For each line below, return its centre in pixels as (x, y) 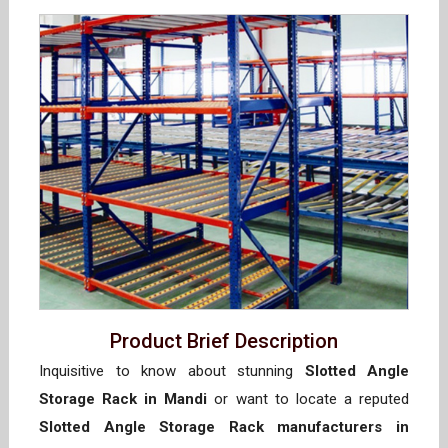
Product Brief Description (224, 341)
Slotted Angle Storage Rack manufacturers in (224, 427)
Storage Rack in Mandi (123, 399)
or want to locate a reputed (308, 399)
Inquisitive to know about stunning (172, 371)
